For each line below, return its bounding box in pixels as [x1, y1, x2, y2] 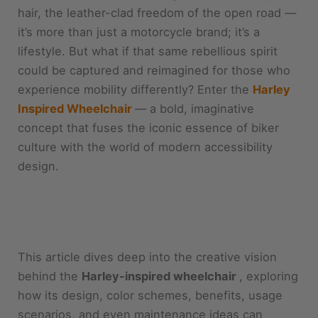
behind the [18, 268, 82, 283]
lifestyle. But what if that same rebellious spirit [18, 43, 278, 58]
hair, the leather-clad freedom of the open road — [18, 5, 297, 20]
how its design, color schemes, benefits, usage [18, 287, 283, 302]
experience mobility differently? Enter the [18, 82, 253, 97]
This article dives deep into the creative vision [18, 249, 278, 264]
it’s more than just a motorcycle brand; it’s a [18, 24, 261, 39]
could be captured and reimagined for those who [18, 62, 291, 77]
